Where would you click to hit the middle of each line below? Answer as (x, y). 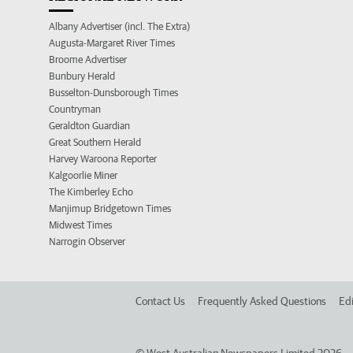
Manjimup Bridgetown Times (110, 209)
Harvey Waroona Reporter (103, 159)
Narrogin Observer (87, 242)
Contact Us (160, 301)
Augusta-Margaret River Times (112, 43)
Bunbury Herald (82, 76)
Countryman (75, 110)
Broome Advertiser (88, 60)
